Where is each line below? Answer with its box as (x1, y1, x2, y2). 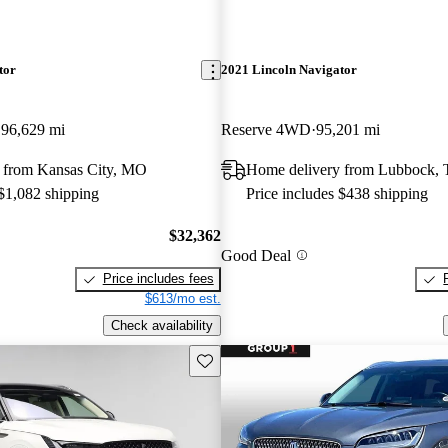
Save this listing (195, 351, 289, 367)
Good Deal (220, 246, 291, 264)
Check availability (110, 317, 213, 333)
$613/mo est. (144, 291, 221, 307)
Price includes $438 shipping (245, 184, 428, 202)
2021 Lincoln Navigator (220, 62, 357, 78)
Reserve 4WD (220, 120, 311, 138)
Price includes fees (102, 271, 214, 287)
